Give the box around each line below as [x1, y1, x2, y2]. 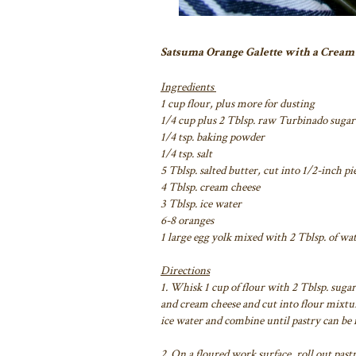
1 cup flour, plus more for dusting [161, 95, 315, 111]
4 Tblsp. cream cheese [161, 179, 260, 195]
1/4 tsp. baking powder [161, 129, 265, 145]
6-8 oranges [161, 212, 214, 228]
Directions [161, 262, 210, 278]
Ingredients [161, 79, 214, 95]
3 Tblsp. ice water [161, 195, 242, 211]
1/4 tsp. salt [161, 145, 212, 161]
